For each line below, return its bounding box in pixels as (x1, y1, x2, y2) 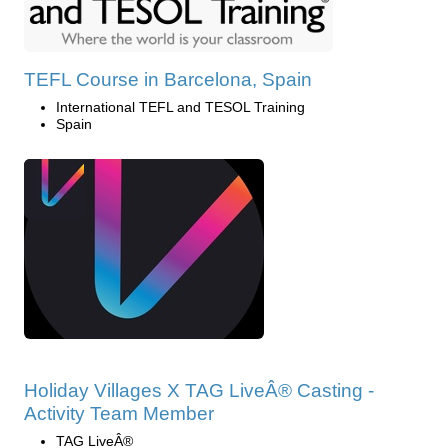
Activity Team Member (24, 403, 214, 425)
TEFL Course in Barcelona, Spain (24, 69, 312, 91)
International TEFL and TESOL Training (56, 99, 305, 116)
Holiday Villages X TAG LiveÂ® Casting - (24, 380, 374, 402)
